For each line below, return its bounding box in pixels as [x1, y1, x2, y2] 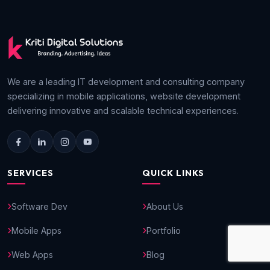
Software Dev [11, 201, 67, 212]
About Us [146, 201, 183, 212]
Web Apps [11, 249, 53, 260]
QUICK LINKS [142, 168, 204, 179]
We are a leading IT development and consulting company [7, 77, 245, 87]
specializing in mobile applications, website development [7, 91, 240, 102]
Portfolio [146, 225, 181, 236]
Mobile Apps [11, 225, 61, 236]
